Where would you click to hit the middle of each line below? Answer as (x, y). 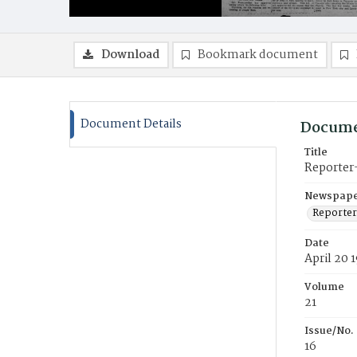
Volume (324, 287)
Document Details (131, 124)
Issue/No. (329, 331)
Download (130, 55)
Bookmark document (258, 55)
